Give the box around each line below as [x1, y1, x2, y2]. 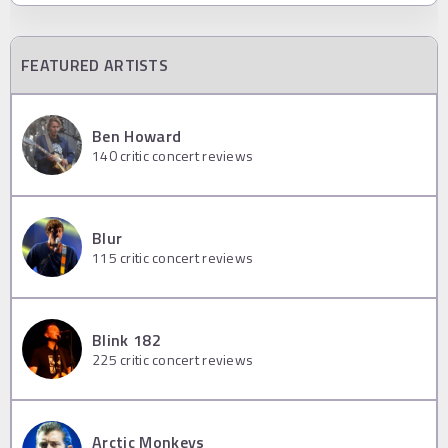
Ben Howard [92, 124, 182, 149]
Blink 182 [92, 328, 161, 353]
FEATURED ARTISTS [21, 52, 169, 77]
